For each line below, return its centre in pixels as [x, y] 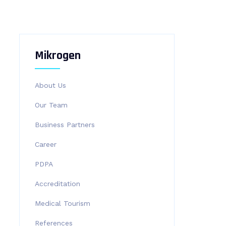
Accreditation [57, 184]
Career [45, 144]
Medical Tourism [62, 203]
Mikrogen [58, 55]
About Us [50, 85]
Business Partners [65, 125]
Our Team [51, 105]
